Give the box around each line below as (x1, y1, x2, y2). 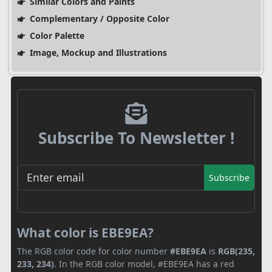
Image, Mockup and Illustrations (27, 47, 167, 59)
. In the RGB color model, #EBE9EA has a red (54, 257, 234, 270)
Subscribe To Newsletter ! (38, 127, 234, 149)
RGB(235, (218, 245, 255, 257)
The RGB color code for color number (17, 245, 170, 257)
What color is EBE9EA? (17, 223, 154, 241)
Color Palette (27, 30, 84, 42)
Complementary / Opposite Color (27, 13, 169, 25)
